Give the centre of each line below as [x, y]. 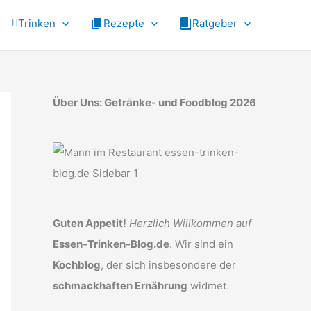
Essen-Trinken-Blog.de [111, 244]
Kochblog [77, 265]
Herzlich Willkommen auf [190, 223]
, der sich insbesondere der [168, 265]
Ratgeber [215, 23]
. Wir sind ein [201, 244]
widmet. [208, 286]
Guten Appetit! [90, 223]
